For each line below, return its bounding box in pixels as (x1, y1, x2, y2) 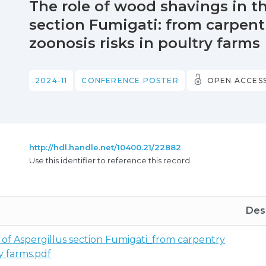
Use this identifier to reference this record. (29, 156, 192, 165)
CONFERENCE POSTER (81, 76, 179, 85)
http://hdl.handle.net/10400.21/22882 (29, 142, 181, 152)
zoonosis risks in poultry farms (29, 34, 260, 52)
